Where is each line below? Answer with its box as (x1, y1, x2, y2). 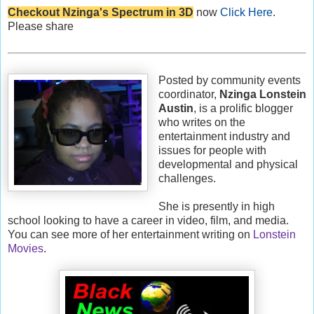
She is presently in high (158, 200, 275, 212)
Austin (158, 102, 193, 114)
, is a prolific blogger (193, 102, 293, 114)
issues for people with (158, 144, 266, 156)
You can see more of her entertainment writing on (8, 228, 253, 240)
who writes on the (158, 116, 245, 128)
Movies (8, 242, 43, 254)
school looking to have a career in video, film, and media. (8, 214, 289, 226)
